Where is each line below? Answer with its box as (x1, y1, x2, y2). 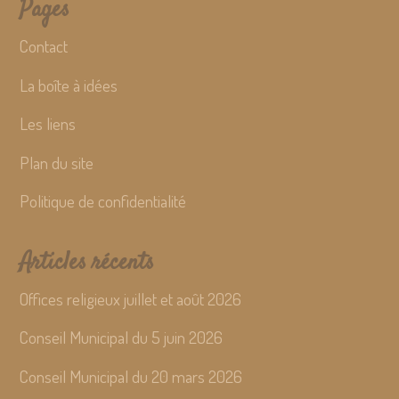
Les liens (20, 112, 77, 135)
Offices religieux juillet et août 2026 (20, 287, 242, 310)
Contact (20, 35, 69, 58)
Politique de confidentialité (20, 190, 187, 213)
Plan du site (20, 151, 94, 174)
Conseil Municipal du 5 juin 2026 (20, 326, 224, 349)
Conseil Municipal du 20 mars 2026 (20, 364, 243, 387)
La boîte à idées (20, 73, 118, 96)
